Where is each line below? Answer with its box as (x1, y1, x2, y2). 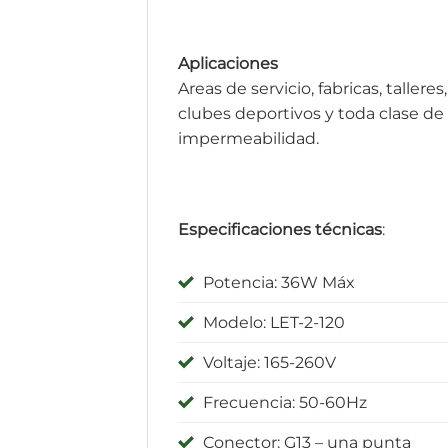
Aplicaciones (178, 53, 278, 73)
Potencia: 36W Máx (203, 272, 355, 292)
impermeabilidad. (178, 128, 319, 148)
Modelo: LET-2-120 (203, 312, 345, 332)
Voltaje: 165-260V (203, 352, 336, 372)
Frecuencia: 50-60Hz (203, 392, 367, 412)
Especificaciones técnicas (178, 220, 382, 240)
